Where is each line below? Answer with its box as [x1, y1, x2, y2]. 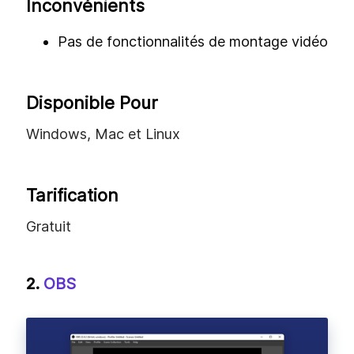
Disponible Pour [26, 92, 158, 114]
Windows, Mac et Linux [26, 126, 180, 143]
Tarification [26, 185, 119, 206]
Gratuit [26, 218, 71, 235]
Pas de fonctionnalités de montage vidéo [58, 33, 328, 51]
